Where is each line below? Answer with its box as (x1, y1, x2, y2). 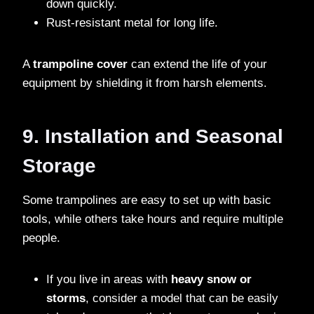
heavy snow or (171, 272, 252, 286)
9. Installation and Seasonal (22, 125, 283, 147)
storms (46, 291, 86, 305)
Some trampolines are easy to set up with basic (22, 193, 271, 207)
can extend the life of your (128, 57, 267, 71)
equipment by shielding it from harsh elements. (22, 76, 267, 90)
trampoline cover (33, 57, 128, 71)
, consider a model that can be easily (86, 291, 278, 305)
